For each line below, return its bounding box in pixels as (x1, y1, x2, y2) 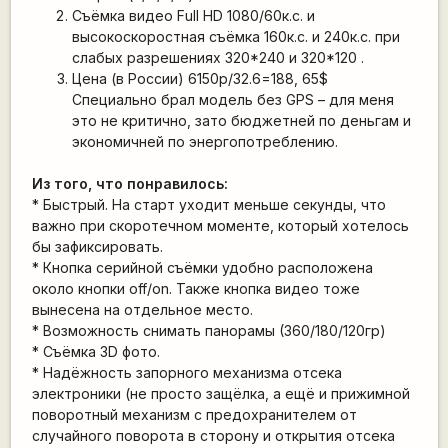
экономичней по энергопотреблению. (71, 132, 338, 150)
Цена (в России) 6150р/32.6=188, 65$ (71, 69, 328, 87)
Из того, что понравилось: (31, 174, 228, 192)
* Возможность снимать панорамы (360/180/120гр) (31, 321, 386, 339)
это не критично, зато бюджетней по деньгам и (71, 111, 411, 129)
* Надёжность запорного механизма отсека (31, 363, 342, 381)
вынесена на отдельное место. (31, 300, 253, 318)
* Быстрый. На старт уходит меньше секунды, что (31, 195, 386, 213)
